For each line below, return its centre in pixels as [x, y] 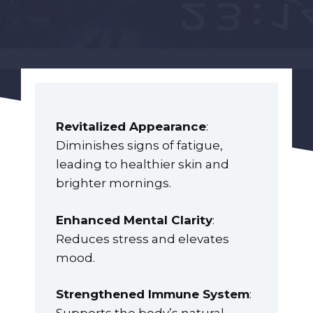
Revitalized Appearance [131, 126]
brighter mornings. [114, 183]
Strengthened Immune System [153, 294]
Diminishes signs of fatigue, [139, 145]
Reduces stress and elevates [143, 239]
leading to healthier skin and [143, 164]
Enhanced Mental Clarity [134, 220]
